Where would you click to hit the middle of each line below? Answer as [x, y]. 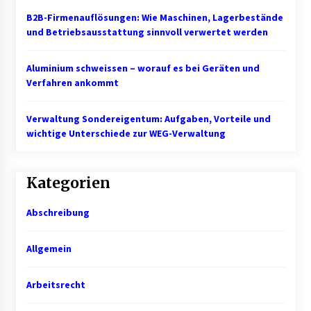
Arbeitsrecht [56, 285]
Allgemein [49, 249]
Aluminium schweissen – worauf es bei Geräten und [143, 68]
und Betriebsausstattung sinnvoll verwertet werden [147, 32]
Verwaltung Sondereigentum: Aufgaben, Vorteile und [148, 118]
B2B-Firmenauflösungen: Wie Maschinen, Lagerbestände [154, 17]
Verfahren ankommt [72, 82]
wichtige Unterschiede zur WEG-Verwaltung [126, 133]
